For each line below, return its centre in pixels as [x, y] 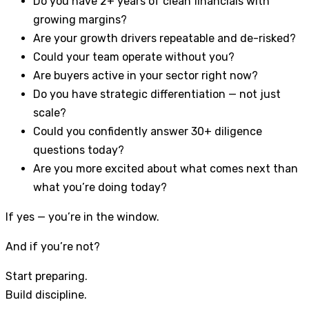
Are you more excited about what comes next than [166, 169]
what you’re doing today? [100, 188]
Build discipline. [46, 295]
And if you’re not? [53, 247]
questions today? [79, 150]
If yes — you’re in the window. [82, 217]
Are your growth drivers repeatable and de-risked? [165, 39]
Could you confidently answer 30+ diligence [148, 132]
